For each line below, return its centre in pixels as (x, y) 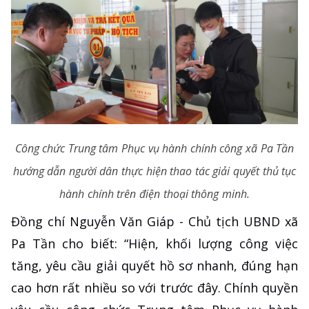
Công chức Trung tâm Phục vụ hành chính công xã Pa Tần (154, 149)
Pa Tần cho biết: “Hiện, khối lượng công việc (154, 244)
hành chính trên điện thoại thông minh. (154, 194)
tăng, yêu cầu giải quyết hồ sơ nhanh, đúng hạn (154, 266)
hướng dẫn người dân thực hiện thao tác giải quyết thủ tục (154, 171)
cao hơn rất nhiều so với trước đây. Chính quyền (154, 288)
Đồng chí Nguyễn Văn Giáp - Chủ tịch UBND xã (154, 222)
